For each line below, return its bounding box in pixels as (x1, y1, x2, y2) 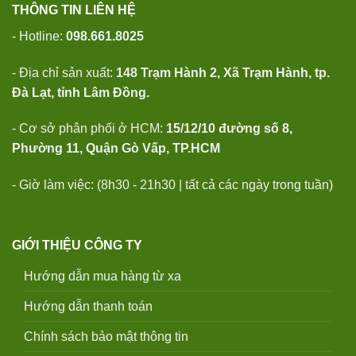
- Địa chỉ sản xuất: (12, 65, 116, 79)
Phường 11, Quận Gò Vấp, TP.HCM (12, 141, 220, 156)
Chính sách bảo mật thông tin (24, 329, 188, 343)
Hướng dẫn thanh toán (24, 299, 153, 313)
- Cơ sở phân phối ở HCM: (12, 122, 166, 136)
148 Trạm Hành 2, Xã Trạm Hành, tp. (116, 65, 330, 79)
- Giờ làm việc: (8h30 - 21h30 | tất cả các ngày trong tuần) (12, 178, 333, 192)
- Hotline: (12, 29, 66, 43)
